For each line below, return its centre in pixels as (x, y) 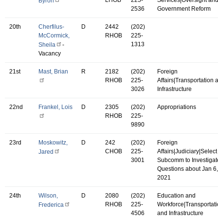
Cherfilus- (51, 27)
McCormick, (54, 35)
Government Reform (184, 9)
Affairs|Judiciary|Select (187, 151)
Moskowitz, (53, 142)
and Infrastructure (180, 213)
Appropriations (177, 107)
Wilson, (48, 195)
